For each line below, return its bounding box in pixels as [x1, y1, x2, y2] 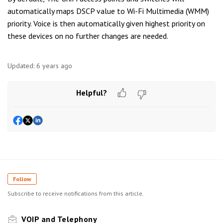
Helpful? [76, 87, 107, 98]
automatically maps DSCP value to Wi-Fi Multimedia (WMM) [7, 6, 209, 16]
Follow [13, 175, 31, 183]
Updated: [7, 61, 34, 70]
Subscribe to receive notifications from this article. [7, 190, 144, 198]
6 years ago [36, 61, 72, 70]
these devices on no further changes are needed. [7, 31, 168, 41]
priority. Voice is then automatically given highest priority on [7, 18, 205, 28]
